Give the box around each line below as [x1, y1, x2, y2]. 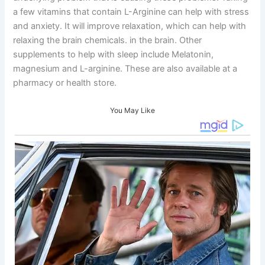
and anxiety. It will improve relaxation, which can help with [13, 20, 247, 31]
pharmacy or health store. [13, 77, 117, 88]
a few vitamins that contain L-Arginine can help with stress [13, 6, 250, 17]
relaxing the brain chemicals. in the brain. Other [13, 34, 202, 46]
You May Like [110, 106, 155, 115]
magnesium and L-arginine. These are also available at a [13, 63, 238, 74]
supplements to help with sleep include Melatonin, [13, 49, 214, 60]
